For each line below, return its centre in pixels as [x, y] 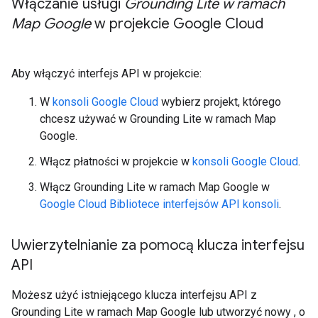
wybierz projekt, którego [220, 102]
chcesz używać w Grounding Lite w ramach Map [158, 119]
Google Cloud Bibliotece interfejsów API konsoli [159, 204]
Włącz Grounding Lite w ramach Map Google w [155, 187]
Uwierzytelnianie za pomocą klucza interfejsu [158, 245]
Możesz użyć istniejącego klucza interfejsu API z [134, 295]
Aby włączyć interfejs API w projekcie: [106, 73]
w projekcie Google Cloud [177, 24]
